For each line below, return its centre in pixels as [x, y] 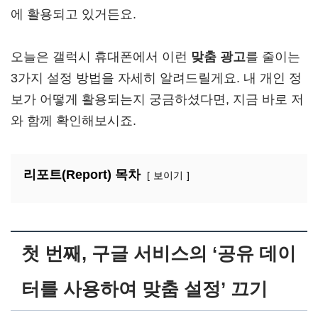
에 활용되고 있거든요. [73, 14]
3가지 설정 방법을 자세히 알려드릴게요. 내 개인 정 [156, 78]
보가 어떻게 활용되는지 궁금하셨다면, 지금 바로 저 [157, 99]
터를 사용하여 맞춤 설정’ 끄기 [144, 289]
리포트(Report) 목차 [82, 175]
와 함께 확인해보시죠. [73, 121]
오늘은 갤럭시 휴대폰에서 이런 [101, 57]
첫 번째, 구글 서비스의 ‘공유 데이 [159, 253]
